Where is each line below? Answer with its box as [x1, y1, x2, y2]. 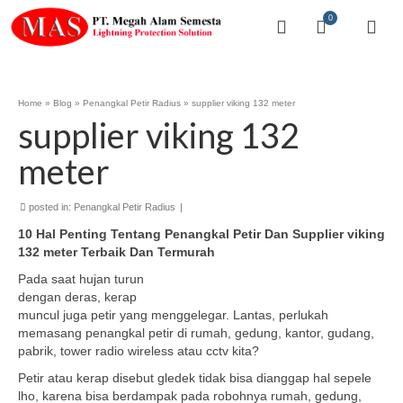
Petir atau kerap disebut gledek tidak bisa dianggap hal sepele [18, 371, 372, 385]
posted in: [26, 201, 74, 212]
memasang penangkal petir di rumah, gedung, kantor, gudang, [18, 326, 374, 340]
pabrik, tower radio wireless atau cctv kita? [18, 344, 259, 358]
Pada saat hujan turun [18, 272, 144, 286]
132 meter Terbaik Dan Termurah [18, 245, 215, 259]
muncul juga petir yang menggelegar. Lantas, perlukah [18, 308, 328, 322]
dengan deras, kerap [18, 290, 137, 304]
